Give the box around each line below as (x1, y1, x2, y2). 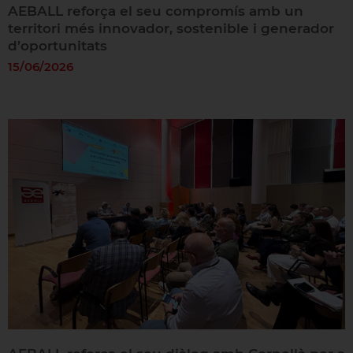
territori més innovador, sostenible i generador (7, 20, 334, 36)
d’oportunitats (7, 37, 107, 54)
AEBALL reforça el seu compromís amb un (7, 2, 303, 19)
